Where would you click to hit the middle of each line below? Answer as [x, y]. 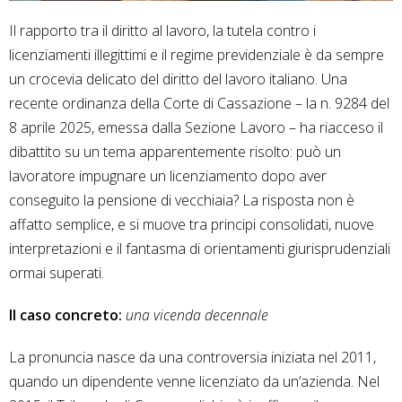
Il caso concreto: [67, 315]
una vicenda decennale [197, 315]
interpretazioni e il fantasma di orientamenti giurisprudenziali [200, 249]
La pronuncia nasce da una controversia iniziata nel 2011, [192, 358]
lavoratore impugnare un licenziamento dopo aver [168, 176]
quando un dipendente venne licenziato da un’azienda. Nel [194, 382]
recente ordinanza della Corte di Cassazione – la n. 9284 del [199, 104]
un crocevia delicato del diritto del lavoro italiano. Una [178, 79]
